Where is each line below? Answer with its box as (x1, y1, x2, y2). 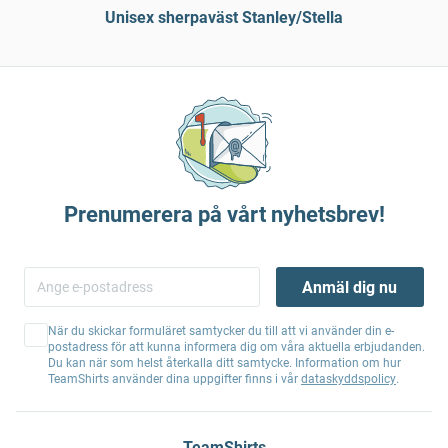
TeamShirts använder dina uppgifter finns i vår (48, 372, 301, 386)
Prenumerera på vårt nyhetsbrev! (63, 202, 385, 227)
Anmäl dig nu (302, 277, 398, 297)
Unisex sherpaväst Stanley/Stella (105, 8, 343, 27)
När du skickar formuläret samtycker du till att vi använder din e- (48, 324, 394, 338)
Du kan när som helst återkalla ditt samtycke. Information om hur (48, 356, 401, 370)
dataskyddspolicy (301, 372, 396, 386)
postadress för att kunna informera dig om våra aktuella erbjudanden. (48, 340, 425, 354)
